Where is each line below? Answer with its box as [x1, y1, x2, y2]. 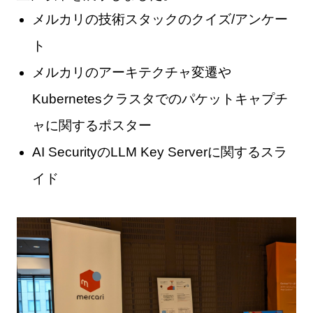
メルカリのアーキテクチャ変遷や [31, 65, 231, 80]
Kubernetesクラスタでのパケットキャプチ [31, 92, 288, 107]
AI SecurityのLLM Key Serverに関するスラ [31, 145, 287, 160]
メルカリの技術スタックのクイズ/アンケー [31, 12, 288, 27]
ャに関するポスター [31, 118, 152, 133]
